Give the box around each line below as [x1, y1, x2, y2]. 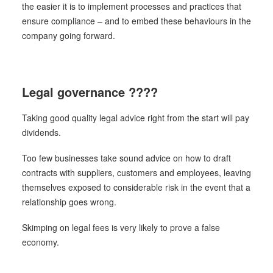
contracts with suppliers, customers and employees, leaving [22, 166, 251, 179]
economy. [22, 236, 59, 248]
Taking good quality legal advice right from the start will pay [22, 112, 249, 124]
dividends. [22, 126, 61, 138]
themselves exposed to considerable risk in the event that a [22, 181, 250, 193]
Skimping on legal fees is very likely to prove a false [22, 221, 220, 233]
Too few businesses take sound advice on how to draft [22, 152, 231, 164]
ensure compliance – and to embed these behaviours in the [22, 15, 251, 27]
